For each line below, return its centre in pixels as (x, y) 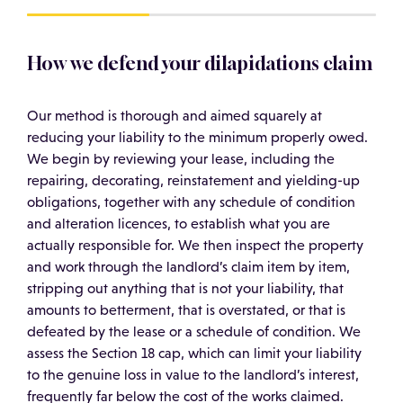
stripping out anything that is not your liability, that (185, 289)
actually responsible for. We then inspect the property (195, 246)
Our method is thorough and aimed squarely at (175, 116)
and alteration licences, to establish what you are (179, 224)
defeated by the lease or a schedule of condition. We (194, 332)
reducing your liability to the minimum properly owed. (197, 138)
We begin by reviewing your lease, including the (181, 159)
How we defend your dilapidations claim (200, 64)
